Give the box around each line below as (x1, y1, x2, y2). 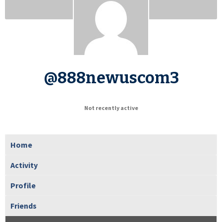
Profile (10, 180, 36, 190)
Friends (10, 200, 37, 211)
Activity (10, 160, 38, 170)
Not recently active (84, 104, 138, 111)
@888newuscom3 (43, 68, 179, 87)
